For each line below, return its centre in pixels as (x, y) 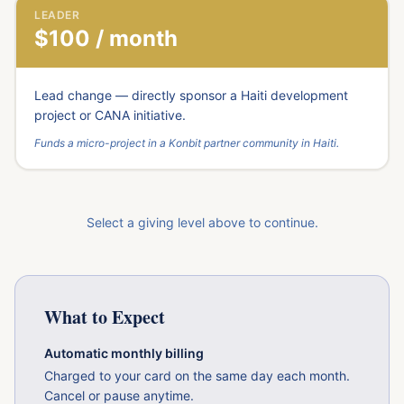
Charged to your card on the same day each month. (197, 376)
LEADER (57, 15)
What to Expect (105, 317)
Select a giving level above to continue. (202, 222)
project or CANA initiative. (110, 115)
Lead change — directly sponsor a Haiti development (191, 95)
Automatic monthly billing (124, 353)
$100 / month (106, 38)
